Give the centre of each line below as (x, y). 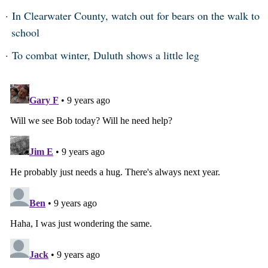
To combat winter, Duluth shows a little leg (105, 55)
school (25, 32)
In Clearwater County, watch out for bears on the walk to (135, 16)
